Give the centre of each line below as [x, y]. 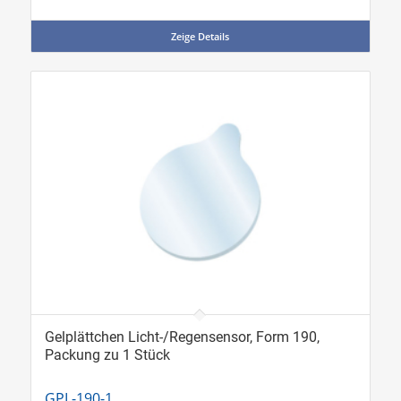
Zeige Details [200, 37]
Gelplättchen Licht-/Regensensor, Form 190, [182, 337]
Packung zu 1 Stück [107, 354]
